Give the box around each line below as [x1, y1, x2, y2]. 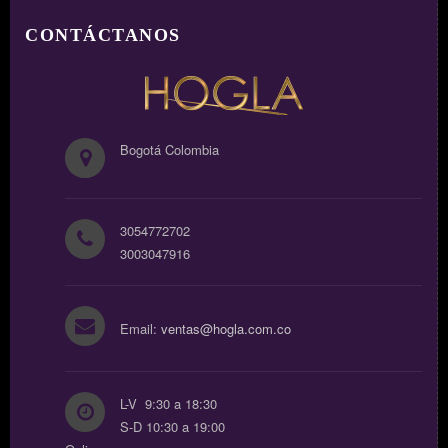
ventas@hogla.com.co [161, 319, 291, 339]
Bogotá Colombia [120, 140, 219, 160]
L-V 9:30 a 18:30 [120, 394, 217, 414]
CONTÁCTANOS [25, 25, 181, 46]
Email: [120, 319, 161, 339]
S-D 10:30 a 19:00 [120, 417, 225, 437]
